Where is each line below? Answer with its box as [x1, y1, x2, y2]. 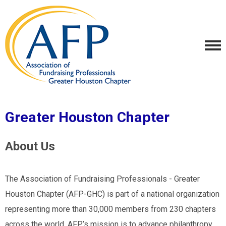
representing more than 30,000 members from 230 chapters [5, 204, 216, 214]
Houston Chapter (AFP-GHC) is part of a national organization [5, 189, 219, 199]
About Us [5, 139, 58, 153]
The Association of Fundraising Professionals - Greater [5, 174, 200, 184]
